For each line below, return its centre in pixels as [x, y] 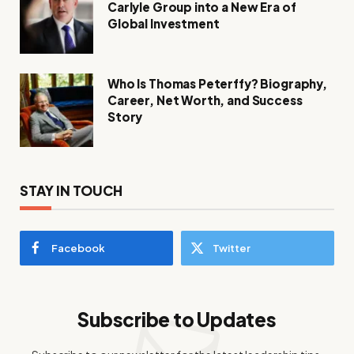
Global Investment [164, 24]
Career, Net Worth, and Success [205, 100]
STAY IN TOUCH [71, 191]
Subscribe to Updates [177, 320]
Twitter [232, 249]
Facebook [78, 249]
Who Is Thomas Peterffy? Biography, [217, 84]
